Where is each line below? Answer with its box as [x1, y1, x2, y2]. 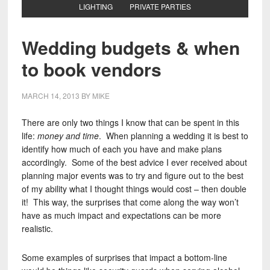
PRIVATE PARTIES [129, 1, 191, 11]
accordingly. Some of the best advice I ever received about [21, 156, 247, 168]
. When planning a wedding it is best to [98, 130, 248, 142]
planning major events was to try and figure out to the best [21, 169, 243, 181]
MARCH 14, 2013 [21, 90, 80, 101]
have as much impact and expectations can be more [21, 209, 221, 221]
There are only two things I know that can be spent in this [21, 116, 239, 128]
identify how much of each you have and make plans [21, 143, 222, 155]
